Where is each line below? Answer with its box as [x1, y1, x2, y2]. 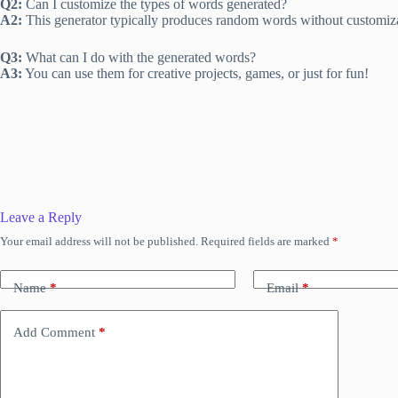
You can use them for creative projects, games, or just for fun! [22, 66, 369, 82]
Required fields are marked [201, 235, 332, 249]
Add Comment [13, 324, 95, 339]
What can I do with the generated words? [22, 50, 256, 66]
